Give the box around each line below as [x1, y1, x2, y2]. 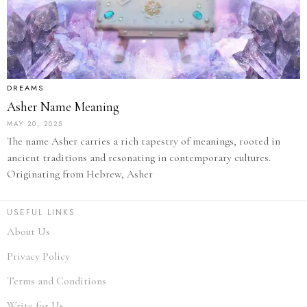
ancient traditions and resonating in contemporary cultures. [7, 150, 271, 164]
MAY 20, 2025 [7, 118, 63, 129]
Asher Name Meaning [7, 98, 119, 114]
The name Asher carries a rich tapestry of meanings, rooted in [7, 134, 280, 148]
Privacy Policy [7, 249, 70, 263]
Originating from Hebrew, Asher [7, 167, 153, 181]
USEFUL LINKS [7, 206, 75, 219]
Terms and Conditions [7, 273, 106, 288]
